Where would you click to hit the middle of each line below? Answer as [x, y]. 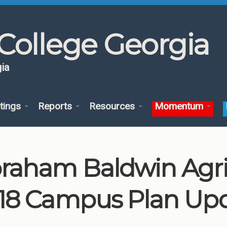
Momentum [180, 106]
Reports [56, 106]
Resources [113, 106]
